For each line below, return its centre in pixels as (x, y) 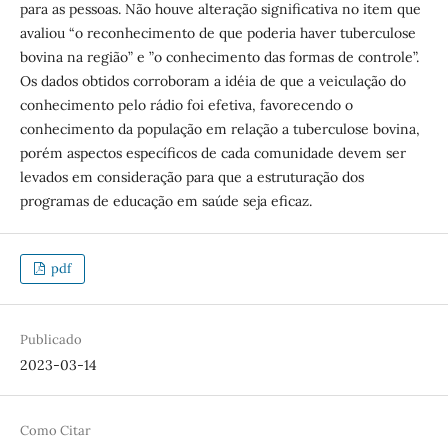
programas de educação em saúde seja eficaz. (165, 200)
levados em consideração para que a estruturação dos (191, 176)
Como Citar (55, 431)
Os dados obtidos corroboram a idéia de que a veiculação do (212, 80)
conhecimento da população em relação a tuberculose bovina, (219, 128)
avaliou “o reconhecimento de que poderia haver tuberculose (217, 32)
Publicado (50, 340)
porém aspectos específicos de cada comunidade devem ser (212, 152)
